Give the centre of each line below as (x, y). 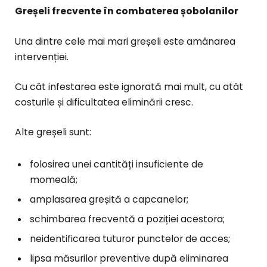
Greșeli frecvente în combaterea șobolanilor (127, 11)
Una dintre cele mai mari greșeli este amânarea (125, 41)
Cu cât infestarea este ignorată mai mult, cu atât (129, 86)
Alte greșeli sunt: (53, 132)
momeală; (54, 180)
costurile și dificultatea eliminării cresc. (104, 102)
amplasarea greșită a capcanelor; (109, 200)
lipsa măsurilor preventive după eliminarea (129, 258)
